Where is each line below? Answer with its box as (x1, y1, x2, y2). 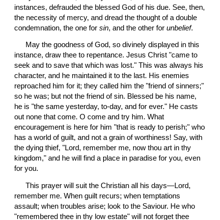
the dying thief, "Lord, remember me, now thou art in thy (14, 144, 192, 152)
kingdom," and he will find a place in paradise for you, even (14, 154, 201, 163)
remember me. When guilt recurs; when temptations (14, 192, 181, 200)
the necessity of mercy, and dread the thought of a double (14, 14, 197, 22)
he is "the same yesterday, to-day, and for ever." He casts (14, 103, 198, 111)
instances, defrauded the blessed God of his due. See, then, (14, 3, 205, 12)
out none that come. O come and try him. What (14, 113, 165, 121)
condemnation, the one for (14, 24, 100, 32)
